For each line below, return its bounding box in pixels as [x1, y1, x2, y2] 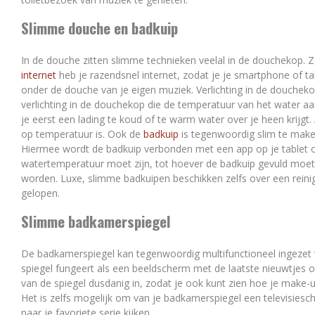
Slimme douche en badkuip [21, 17, 178, 39]
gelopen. [21, 186, 63, 200]
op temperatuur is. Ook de [21, 127, 143, 141]
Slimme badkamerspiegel [21, 210, 171, 232]
